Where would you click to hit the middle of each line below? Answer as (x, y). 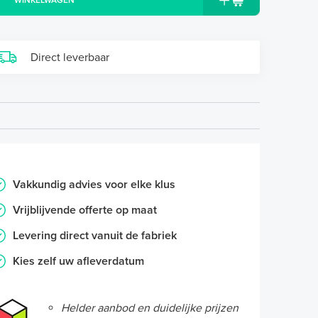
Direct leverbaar (70, 58)
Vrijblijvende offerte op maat (85, 210)
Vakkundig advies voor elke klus (94, 185)
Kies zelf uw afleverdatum (78, 262)
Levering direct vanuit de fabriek (95, 236)
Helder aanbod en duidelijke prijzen (150, 308)
